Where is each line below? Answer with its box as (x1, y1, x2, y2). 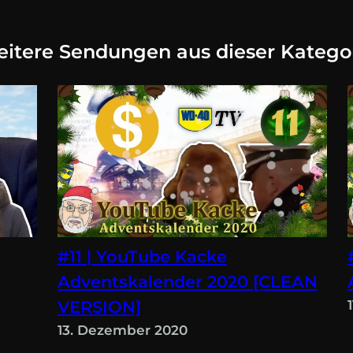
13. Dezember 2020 (57, 321, 188, 338)
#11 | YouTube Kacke (57, 246, 227, 266)
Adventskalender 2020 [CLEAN (57, 271, 318, 292)
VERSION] (57, 296, 141, 317)
